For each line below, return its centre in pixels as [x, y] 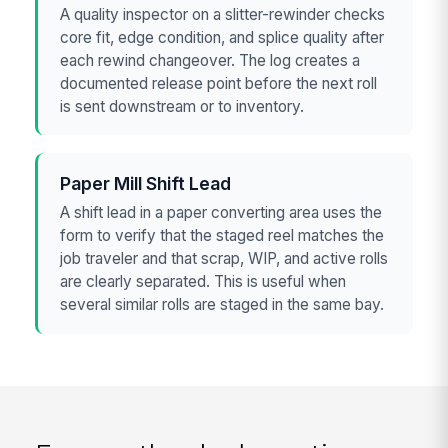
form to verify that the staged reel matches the [222, 235]
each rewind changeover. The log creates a [210, 60]
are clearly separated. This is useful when [203, 281]
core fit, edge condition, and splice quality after [222, 37]
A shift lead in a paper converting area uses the [221, 212]
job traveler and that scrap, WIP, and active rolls [224, 258]
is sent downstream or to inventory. [182, 106]
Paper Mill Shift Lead [146, 183]
